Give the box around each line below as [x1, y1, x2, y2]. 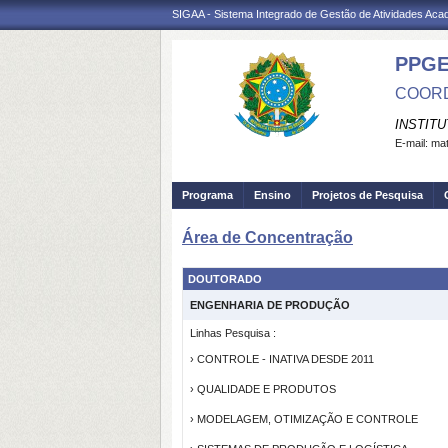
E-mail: [395, 137, 431, 149]
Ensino [254, 189, 291, 201]
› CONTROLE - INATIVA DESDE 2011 [190, 353, 374, 365]
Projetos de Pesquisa [312, 189, 423, 201]
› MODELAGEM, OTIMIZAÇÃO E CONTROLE [190, 413, 418, 425]
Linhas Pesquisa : [190, 327, 276, 339]
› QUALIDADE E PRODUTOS [190, 383, 336, 395]
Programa [182, 189, 233, 201]
